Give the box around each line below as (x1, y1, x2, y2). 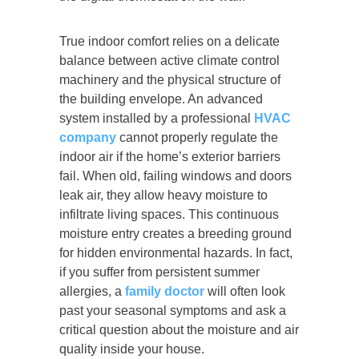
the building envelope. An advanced (59, 91, 263, 106)
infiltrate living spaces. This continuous (59, 207, 279, 221)
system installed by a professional (59, 111, 254, 125)
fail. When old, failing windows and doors (59, 168, 292, 183)
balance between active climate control (59, 53, 280, 67)
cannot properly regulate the (116, 130, 278, 144)
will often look (204, 284, 285, 298)
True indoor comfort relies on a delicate (59, 34, 280, 48)
